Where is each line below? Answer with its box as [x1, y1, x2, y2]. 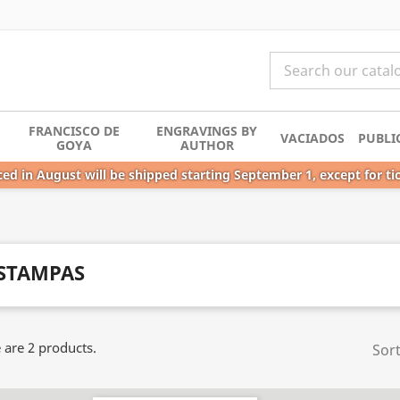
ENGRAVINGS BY [156, 121, 258, 139]
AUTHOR [179, 136, 234, 154]
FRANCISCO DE [28, 121, 120, 139]
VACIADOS [280, 129, 345, 146]
